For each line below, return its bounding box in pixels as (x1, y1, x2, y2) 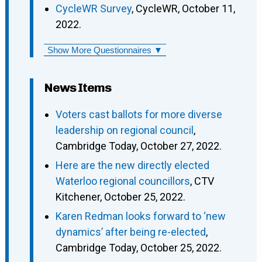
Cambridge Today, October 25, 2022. (55, 242, 222, 254)
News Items (43, 80, 111, 95)
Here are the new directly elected (55, 159, 209, 172)
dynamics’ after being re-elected (55, 226, 206, 239)
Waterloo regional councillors (55, 175, 190, 188)
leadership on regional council (55, 123, 194, 136)
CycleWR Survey (55, 2, 132, 15)
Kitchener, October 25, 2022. (55, 191, 185, 204)
